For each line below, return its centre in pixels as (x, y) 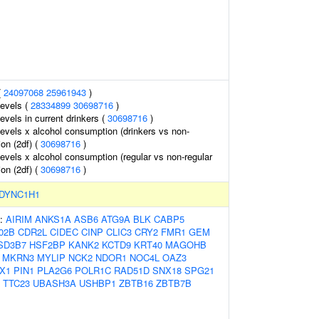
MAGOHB (186, 245)
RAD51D (132, 270)
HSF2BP (47, 245)
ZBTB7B (174, 283)
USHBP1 (98, 283)
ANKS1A (53, 219)
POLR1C (93, 270)
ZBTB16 (136, 283)
